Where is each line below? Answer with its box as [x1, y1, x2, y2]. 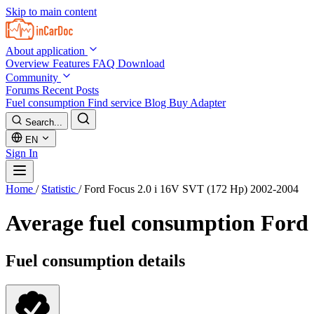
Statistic [41, 183, 78, 195]
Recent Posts [42, 84, 99, 96]
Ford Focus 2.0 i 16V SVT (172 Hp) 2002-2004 [84, 183, 299, 195]
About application [6, 45, 88, 57]
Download [118, 57, 165, 69]
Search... [25, 117, 62, 128]
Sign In [6, 147, 38, 159]
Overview [6, 57, 53, 69]
